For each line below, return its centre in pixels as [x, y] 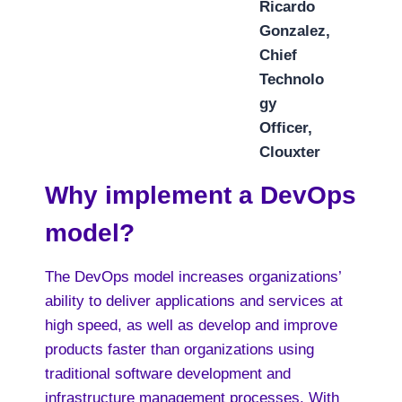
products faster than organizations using [179, 350]
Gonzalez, [295, 31]
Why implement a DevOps [201, 195]
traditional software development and [168, 374]
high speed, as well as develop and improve [191, 325]
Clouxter [290, 152]
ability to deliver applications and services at [194, 301]
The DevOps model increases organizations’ [193, 277]
